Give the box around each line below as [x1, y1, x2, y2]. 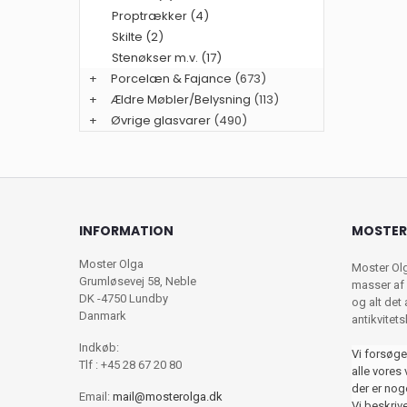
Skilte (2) [112, 28, 164, 46]
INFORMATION [79, 222, 174, 241]
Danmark [79, 309, 126, 323]
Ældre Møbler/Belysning [111, 91, 251, 109]
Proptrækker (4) [112, 7, 209, 25]
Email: [79, 390, 113, 404]
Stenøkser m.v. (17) [112, 49, 222, 67]
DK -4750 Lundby [79, 292, 168, 306]
